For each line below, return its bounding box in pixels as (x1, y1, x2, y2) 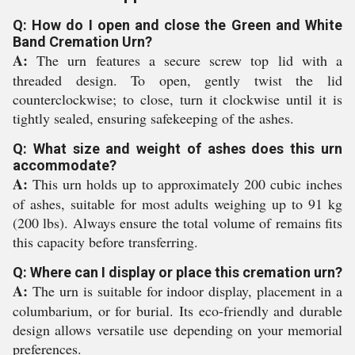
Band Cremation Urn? (13, 33, 152, 50)
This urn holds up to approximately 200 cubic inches (28, 174, 342, 193)
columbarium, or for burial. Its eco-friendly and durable (13, 301, 342, 320)
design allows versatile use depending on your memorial (13, 320, 342, 339)
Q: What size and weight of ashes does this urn (13, 140, 342, 157)
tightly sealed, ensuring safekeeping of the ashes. (13, 109, 294, 128)
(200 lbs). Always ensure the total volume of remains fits (13, 213, 342, 232)
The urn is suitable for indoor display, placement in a (28, 281, 342, 300)
